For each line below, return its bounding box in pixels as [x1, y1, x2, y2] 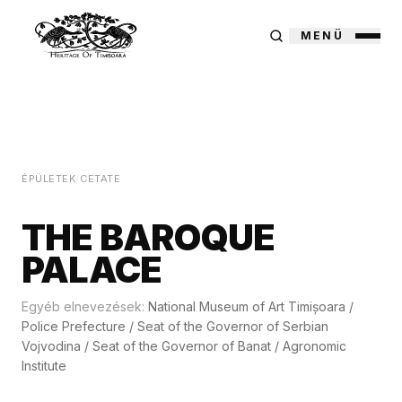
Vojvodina [22, 338, 81, 354]
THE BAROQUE [22, 215, 275, 259]
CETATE [79, 172, 121, 185]
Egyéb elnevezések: [22, 299, 148, 314]
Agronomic [283, 338, 346, 354]
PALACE [22, 248, 162, 292]
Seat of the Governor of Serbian [137, 319, 328, 334]
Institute [22, 358, 66, 373]
